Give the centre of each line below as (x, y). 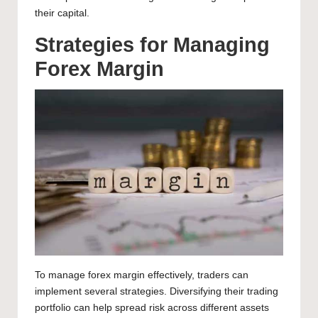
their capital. (62, 13)
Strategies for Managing (152, 45)
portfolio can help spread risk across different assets (152, 307)
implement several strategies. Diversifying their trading (157, 291)
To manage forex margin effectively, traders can (142, 275)
